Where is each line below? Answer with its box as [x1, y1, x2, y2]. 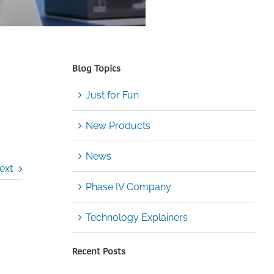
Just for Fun [85, 89, 139, 102]
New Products [85, 120, 150, 132]
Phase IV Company [85, 181, 171, 193]
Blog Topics [72, 62, 120, 74]
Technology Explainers [85, 212, 188, 224]
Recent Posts [72, 246, 125, 257]
